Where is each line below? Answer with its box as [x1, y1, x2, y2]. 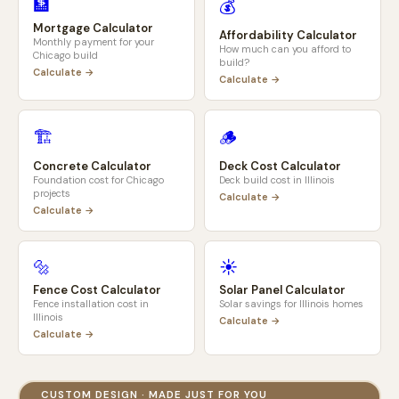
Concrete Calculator [33, 159, 151, 174]
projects [33, 187, 70, 199]
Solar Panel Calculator [219, 282, 346, 297]
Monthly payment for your [33, 36, 154, 48]
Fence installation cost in [33, 297, 149, 310]
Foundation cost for [33, 174, 126, 186]
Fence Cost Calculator [33, 282, 161, 297]
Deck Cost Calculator [219, 159, 341, 174]
